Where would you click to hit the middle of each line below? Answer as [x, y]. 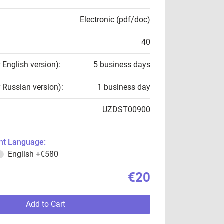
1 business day [124, 87]
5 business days [122, 65]
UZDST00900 [126, 110]
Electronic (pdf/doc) [115, 20]
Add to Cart [45, 204]
